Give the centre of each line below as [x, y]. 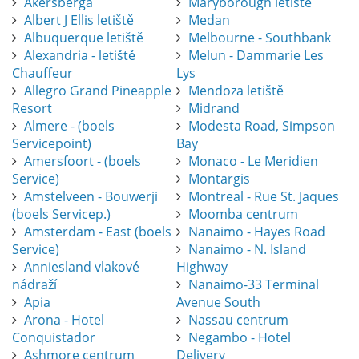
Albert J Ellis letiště [79, 20]
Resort [32, 109]
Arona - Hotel [64, 320]
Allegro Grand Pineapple [98, 91]
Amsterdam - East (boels [98, 232]
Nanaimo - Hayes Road [256, 232]
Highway [202, 267]
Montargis [219, 179]
